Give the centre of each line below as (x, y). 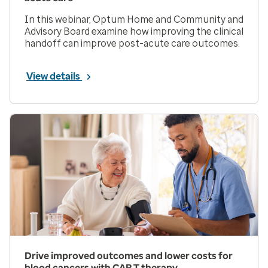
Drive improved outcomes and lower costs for (129, 256)
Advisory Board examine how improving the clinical (134, 32)
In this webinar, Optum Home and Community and (134, 20)
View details (54, 77)
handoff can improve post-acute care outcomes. (132, 44)
